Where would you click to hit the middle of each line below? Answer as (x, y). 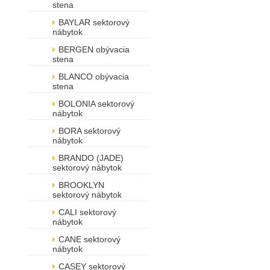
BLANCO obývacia (94, 77)
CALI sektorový (87, 212)
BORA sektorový (89, 131)
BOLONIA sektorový (96, 104)
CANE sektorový (89, 239)
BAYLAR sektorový (94, 22)
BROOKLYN (81, 185)
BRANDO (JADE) (91, 158)
